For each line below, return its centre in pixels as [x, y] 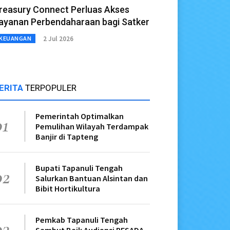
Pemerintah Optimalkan [80, 116]
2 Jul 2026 [58, 39]
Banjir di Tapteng [67, 137]
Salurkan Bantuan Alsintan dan [92, 178]
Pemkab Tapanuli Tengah [82, 220]
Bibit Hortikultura [68, 189]
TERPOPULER [51, 88]
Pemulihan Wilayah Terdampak [92, 127]
